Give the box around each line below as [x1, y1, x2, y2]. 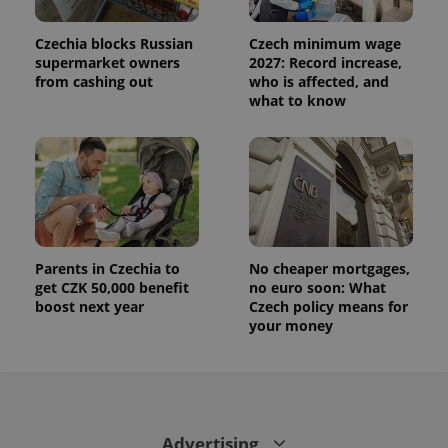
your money [249, 316, 333, 336]
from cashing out [35, 72, 153, 92]
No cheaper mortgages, [249, 259, 410, 279]
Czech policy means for [249, 297, 408, 317]
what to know [249, 91, 346, 111]
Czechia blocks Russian [35, 34, 193, 54]
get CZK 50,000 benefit [35, 278, 189, 298]
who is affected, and [249, 72, 389, 92]
